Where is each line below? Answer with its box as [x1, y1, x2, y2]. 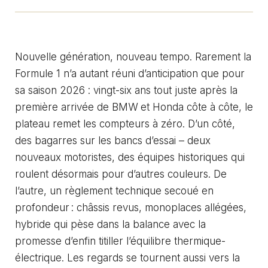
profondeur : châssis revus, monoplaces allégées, [15, 201, 246, 214]
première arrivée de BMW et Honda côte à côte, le [15, 100, 253, 113]
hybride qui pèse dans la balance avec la [15, 218, 206, 230]
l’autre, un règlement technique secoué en [15, 184, 214, 197]
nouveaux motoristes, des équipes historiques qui [15, 151, 245, 163]
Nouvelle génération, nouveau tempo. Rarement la [15, 50, 251, 63]
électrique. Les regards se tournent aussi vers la [15, 251, 240, 264]
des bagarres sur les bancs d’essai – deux [15, 134, 211, 147]
